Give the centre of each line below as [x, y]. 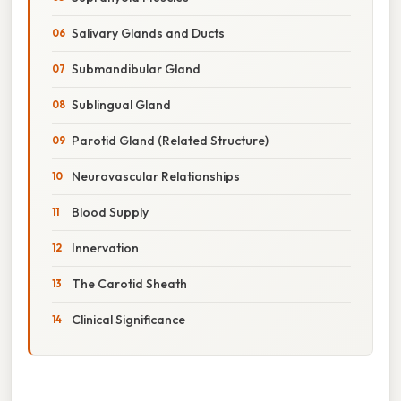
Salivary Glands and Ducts [148, 33]
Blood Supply [110, 212]
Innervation [105, 247]
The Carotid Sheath [129, 283]
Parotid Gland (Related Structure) [170, 140]
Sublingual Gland [121, 104]
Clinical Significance [128, 319]
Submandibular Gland [136, 68]
